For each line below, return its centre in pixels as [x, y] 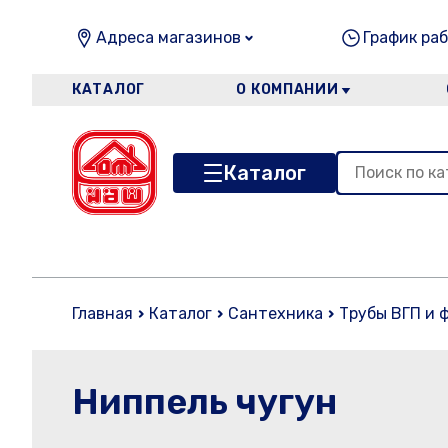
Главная [102, 313]
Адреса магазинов [168, 37]
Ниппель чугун [204, 401]
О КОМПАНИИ [287, 89]
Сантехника [275, 313]
